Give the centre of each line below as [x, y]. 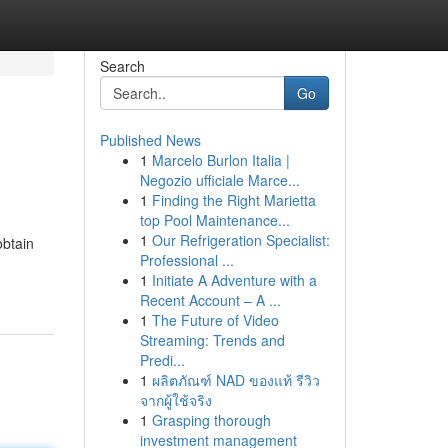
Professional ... [186, 260]
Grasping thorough [211, 420]
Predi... [162, 360]
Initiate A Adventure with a [234, 280]
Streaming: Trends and [212, 340]
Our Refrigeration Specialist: [240, 240]
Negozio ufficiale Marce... [219, 180]
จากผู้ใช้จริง [175, 400]
